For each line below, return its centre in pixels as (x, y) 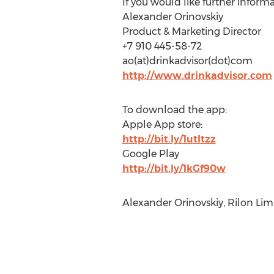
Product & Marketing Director (191, 31)
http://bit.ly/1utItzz (169, 139)
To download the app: (174, 110)
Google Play (150, 154)
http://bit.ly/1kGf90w (174, 168)
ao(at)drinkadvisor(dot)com (187, 61)
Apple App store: (162, 124)
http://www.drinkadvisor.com (197, 76)
